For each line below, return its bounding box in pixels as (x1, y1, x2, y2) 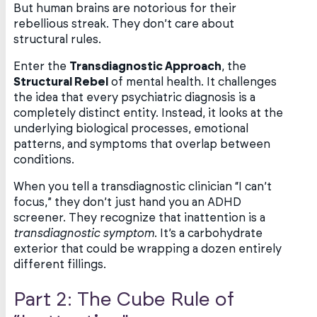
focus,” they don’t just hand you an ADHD (13, 197, 242, 209)
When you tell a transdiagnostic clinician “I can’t (13, 181, 272, 193)
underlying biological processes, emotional (13, 123, 249, 135)
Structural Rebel (13, 76, 109, 88)
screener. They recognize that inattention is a (13, 212, 266, 224)
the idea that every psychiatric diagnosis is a (13, 92, 256, 104)
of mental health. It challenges (108, 76, 277, 88)
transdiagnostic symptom (13, 228, 155, 240)
